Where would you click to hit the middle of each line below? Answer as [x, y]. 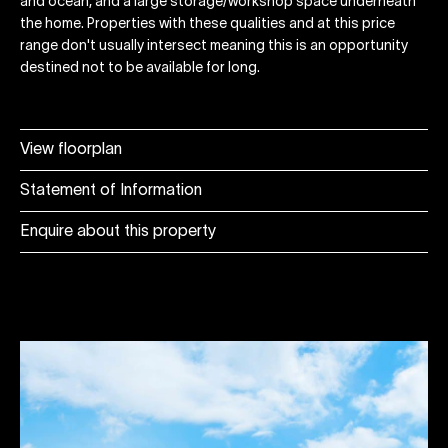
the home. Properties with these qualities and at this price [207, 25]
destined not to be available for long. [140, 69]
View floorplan [71, 150]
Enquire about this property [118, 232]
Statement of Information [111, 191]
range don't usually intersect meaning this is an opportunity [214, 47]
